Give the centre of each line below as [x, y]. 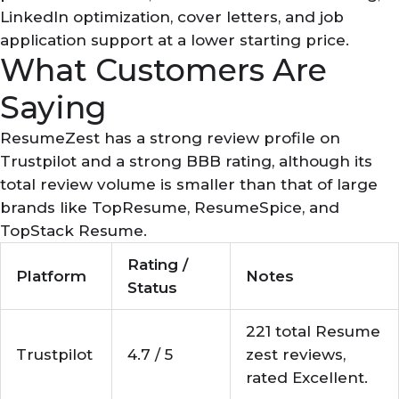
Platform [51, 276]
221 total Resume [313, 331]
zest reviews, [296, 354]
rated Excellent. [307, 377]
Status [152, 287]
